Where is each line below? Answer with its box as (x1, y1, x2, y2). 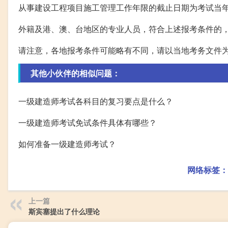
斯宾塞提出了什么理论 (28, 206, 100, 216)
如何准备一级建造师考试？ (18, 137, 116, 150)
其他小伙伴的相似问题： (31, 67, 120, 79)
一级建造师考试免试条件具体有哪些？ (18, 116, 157, 128)
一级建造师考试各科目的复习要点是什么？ (18, 95, 173, 107)
